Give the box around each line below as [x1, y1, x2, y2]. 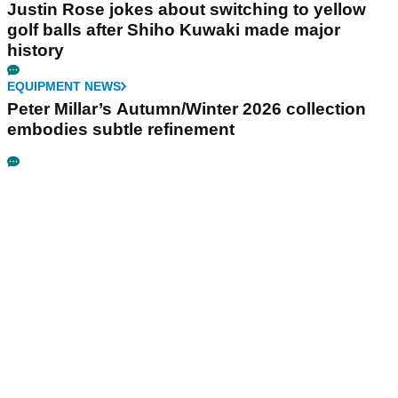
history [7, 41, 64, 60]
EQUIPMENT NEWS [7, 79, 121, 94]
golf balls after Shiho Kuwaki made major [7, 20, 340, 40]
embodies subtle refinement [7, 120, 235, 139]
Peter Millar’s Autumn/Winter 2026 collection [7, 99, 366, 119]
